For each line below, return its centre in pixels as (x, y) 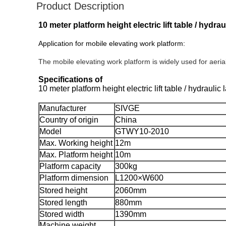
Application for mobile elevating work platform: (112, 43)
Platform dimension (74, 178)
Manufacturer (63, 108)
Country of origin (69, 120)
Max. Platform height (76, 155)
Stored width (62, 214)
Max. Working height (76, 143)
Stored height (63, 190)
